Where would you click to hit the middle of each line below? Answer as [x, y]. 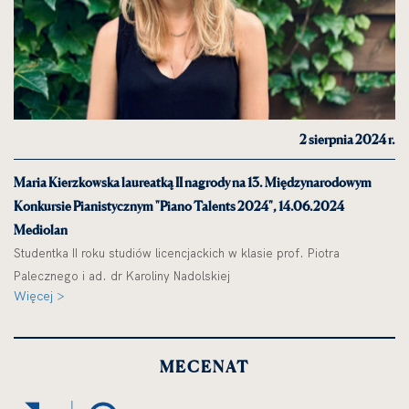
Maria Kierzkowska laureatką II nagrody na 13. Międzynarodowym [193, 183]
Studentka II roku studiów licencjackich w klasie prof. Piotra [177, 253]
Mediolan [41, 230]
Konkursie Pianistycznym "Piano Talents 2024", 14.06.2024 [179, 206]
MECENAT [204, 367]
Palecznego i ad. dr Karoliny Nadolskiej [122, 276]
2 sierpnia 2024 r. [347, 140]
